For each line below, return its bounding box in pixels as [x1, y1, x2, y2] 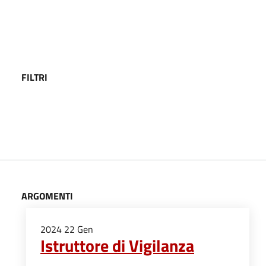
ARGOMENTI [21, 189, 73, 203]
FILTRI [21, 70, 47, 84]
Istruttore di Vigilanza [40, 233, 194, 258]
